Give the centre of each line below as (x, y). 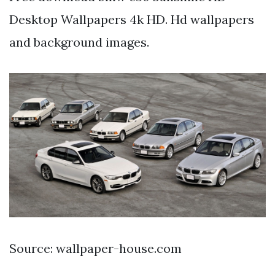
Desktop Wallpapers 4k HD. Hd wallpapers (132, 20)
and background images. (79, 42)
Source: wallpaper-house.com (95, 249)
